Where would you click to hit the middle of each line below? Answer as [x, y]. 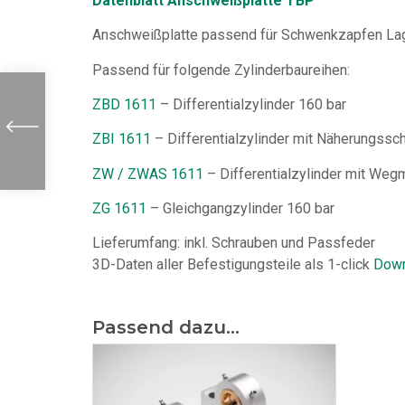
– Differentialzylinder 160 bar [251, 104]
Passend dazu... [166, 328]
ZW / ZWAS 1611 [148, 174]
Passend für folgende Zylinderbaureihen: [221, 70]
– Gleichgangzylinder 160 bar [240, 209]
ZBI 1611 [122, 139]
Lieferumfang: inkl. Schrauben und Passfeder [234, 243]
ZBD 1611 [124, 104]
